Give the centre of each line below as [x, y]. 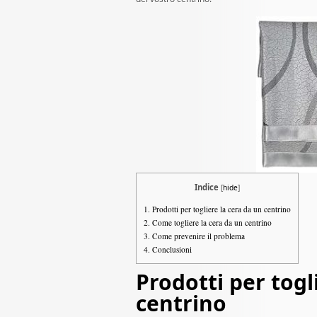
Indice [207, 187]
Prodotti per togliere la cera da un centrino [220, 209]
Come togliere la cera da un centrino [211, 223]
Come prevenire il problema [197, 236]
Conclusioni [171, 250]
